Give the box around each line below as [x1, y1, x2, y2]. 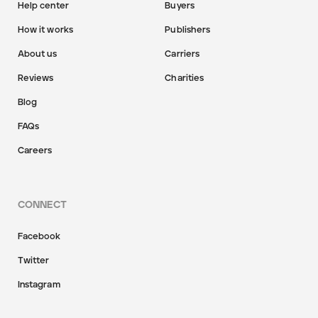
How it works [17, 25, 74, 35]
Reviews [17, 73, 54, 83]
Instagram [17, 280, 60, 290]
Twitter [17, 256, 50, 265]
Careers [17, 146, 53, 155]
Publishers [165, 25, 211, 35]
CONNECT [17, 200, 67, 211]
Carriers [165, 49, 200, 59]
